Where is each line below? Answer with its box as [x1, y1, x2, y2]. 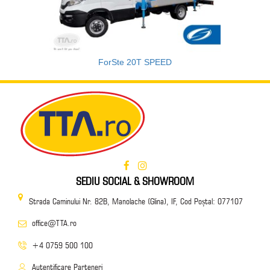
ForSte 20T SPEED [98, 57, 172, 67]
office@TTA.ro [31, 218, 77, 228]
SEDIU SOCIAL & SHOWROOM [76, 174, 194, 187]
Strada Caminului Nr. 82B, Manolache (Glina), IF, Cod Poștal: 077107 [28, 196, 243, 206]
